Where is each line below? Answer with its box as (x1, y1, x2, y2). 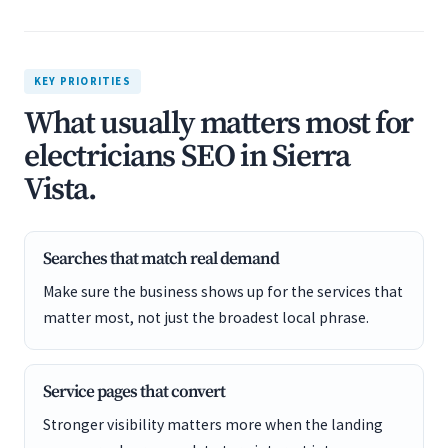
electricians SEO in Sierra (24, 137, 350, 177)
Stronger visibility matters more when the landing (43, 415, 383, 434)
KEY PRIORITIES (34, 74, 131, 88)
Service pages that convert (43, 381, 225, 403)
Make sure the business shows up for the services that (43, 282, 403, 301)
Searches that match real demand (43, 248, 279, 270)
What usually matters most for (24, 104, 414, 144)
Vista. (24, 170, 96, 210)
